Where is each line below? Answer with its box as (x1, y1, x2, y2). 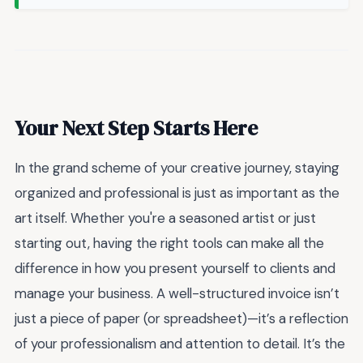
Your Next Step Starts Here (15, 114, 258, 143)
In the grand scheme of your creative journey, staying (15, 159, 340, 177)
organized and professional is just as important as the (15, 184, 340, 203)
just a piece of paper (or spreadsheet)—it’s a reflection (15, 310, 348, 328)
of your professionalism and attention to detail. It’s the (15, 335, 345, 353)
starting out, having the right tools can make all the (15, 234, 324, 253)
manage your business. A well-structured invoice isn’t (15, 284, 340, 303)
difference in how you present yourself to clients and (15, 259, 335, 278)
